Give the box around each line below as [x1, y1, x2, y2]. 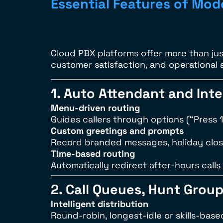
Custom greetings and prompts [51, 125, 184, 136]
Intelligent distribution [51, 198, 148, 210]
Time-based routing [51, 148, 135, 159]
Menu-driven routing [51, 102, 140, 113]
